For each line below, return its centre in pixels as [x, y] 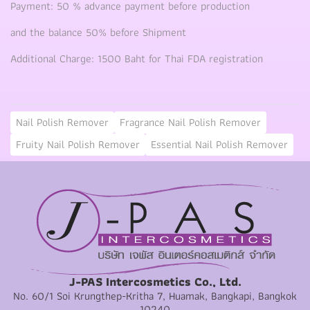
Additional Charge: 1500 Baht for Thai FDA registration [137, 58]
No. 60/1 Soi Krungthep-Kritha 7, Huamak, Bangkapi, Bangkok [155, 295]
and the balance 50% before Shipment [98, 32]
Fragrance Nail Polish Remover [190, 122]
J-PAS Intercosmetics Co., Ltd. [155, 281]
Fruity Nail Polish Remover [78, 144]
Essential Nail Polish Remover [219, 144]
